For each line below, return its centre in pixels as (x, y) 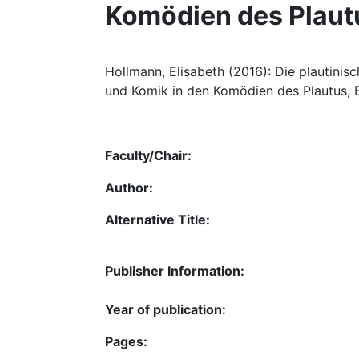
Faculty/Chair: (148, 155)
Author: (129, 187)
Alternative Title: (157, 219)
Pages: (126, 341)
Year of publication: (165, 309)
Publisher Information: (175, 270)
